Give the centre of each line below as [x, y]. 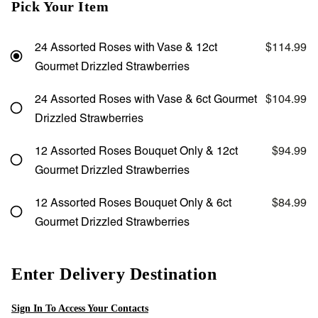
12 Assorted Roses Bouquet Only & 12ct [136, 150]
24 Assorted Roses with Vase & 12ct [126, 47]
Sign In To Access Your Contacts [80, 308]
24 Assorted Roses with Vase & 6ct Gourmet [146, 99]
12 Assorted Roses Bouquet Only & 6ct [133, 203]
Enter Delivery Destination [114, 274]
